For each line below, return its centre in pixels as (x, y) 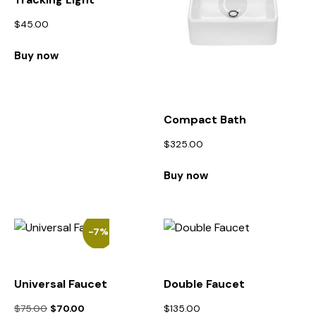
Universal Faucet (61, 284)
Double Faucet (205, 284)
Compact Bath (205, 120)
